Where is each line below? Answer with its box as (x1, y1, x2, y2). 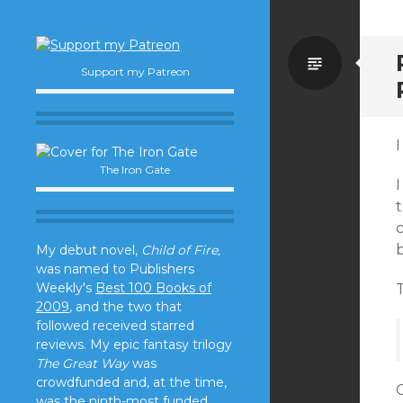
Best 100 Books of (95, 280, 211, 296)
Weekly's (36, 280, 95, 296)
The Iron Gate (100, 163, 170, 176)
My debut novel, (36, 242, 141, 258)
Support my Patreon (80, 65, 190, 78)
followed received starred (36, 318, 194, 334)
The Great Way (36, 355, 129, 372)
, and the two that (69, 299, 182, 315)
